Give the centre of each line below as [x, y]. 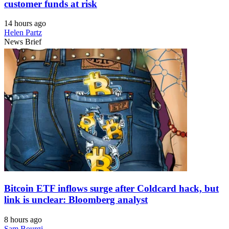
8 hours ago [23, 219]
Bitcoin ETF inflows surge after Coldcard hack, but [111, 189]
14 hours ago [25, 24]
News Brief [23, 42]
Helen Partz [23, 33]
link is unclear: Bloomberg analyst [76, 200]
